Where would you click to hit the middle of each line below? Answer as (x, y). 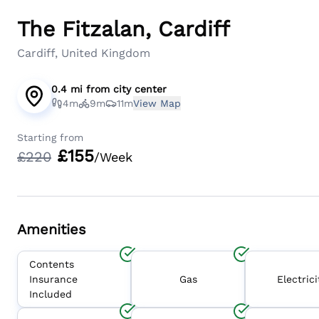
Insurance (53, 279)
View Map (157, 103)
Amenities (52, 229)
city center (140, 89)
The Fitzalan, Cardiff (124, 29)
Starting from (50, 137)
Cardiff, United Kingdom (84, 53)
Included (51, 294)
